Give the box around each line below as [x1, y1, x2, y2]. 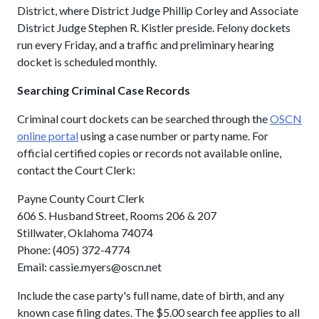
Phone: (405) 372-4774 [17, 242, 130, 256]
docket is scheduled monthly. [17, 54, 157, 68]
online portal [17, 128, 78, 142]
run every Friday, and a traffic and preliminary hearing [17, 37, 274, 51]
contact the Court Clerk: [17, 162, 135, 177]
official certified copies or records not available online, [17, 145, 281, 159]
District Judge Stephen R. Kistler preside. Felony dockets [17, 20, 291, 34]
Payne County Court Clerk [17, 191, 145, 205]
